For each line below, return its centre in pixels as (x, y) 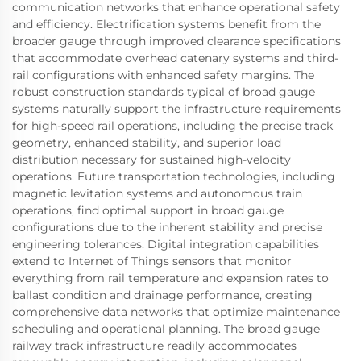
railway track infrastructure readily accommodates (154, 346)
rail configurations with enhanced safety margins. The (163, 75)
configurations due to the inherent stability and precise (167, 228)
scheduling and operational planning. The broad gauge (166, 329)
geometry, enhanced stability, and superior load (147, 143)
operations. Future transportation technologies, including (174, 177)
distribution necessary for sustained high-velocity (151, 160)
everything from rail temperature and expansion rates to (170, 278)
